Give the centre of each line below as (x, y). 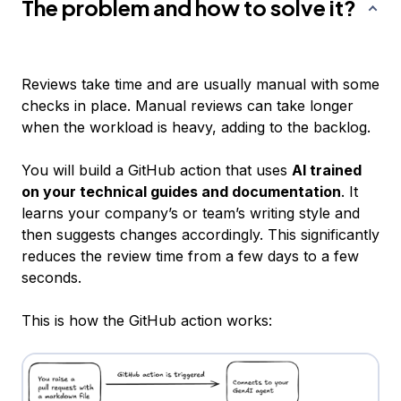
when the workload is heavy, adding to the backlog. (196, 128)
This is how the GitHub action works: (147, 321)
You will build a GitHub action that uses (157, 171)
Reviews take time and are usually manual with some (200, 85)
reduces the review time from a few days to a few (190, 256)
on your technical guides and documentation (181, 192)
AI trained (327, 171)
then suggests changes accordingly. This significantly (200, 235)
